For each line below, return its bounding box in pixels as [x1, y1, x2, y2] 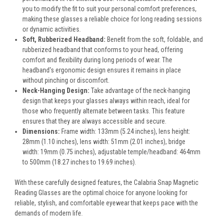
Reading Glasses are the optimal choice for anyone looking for [15, 189, 187, 197]
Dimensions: [22, 127, 60, 136]
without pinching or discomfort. [22, 76, 110, 85]
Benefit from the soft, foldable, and [106, 36, 203, 44]
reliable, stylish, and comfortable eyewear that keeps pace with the [15, 199, 198, 207]
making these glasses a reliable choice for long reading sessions [22, 15, 202, 23]
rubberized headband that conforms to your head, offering [22, 46, 183, 54]
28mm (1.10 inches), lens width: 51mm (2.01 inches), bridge [22, 138, 186, 146]
